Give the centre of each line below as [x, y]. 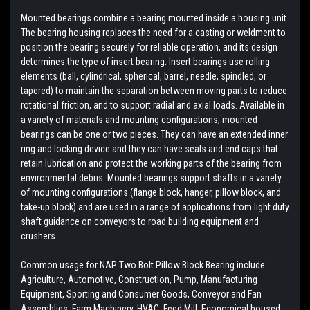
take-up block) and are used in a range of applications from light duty [155, 207]
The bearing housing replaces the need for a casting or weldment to [153, 32]
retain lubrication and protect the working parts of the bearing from [151, 163]
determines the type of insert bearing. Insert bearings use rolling [145, 61]
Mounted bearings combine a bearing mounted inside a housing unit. [155, 18]
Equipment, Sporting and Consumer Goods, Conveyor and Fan [141, 294]
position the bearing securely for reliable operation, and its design [149, 47]
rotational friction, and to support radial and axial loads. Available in [153, 105]
